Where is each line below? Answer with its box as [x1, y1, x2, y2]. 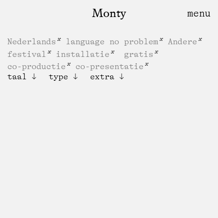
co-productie [7, 61, 66, 71]
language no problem [66, 36, 158, 46]
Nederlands [7, 36, 56, 46]
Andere [168, 36, 197, 46]
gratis [124, 49, 153, 59]
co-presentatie [75, 61, 144, 71]
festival [7, 49, 46, 59]
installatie [56, 49, 109, 59]
